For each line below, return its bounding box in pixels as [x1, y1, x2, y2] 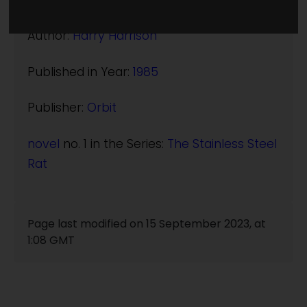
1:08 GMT [27, 232, 75, 248]
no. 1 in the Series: [60, 135, 167, 152]
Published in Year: [27, 63, 133, 80]
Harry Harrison [73, 27, 157, 45]
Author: [27, 27, 73, 45]
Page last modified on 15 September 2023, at [27, 215, 266, 232]
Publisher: [27, 99, 87, 116]
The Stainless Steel [167, 135, 277, 152]
